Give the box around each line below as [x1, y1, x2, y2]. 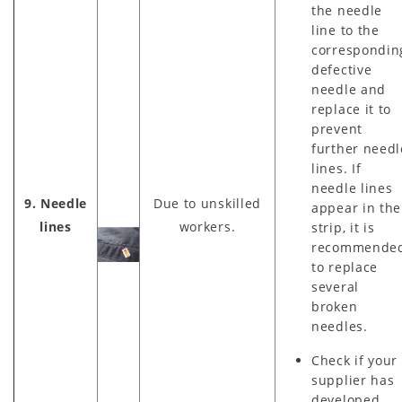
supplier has [311, 371, 395, 389]
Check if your [311, 352, 398, 370]
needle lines [311, 179, 393, 197]
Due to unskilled [153, 195, 262, 213]
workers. [179, 218, 236, 236]
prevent [311, 120, 363, 138]
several [311, 278, 359, 296]
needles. [311, 318, 368, 336]
